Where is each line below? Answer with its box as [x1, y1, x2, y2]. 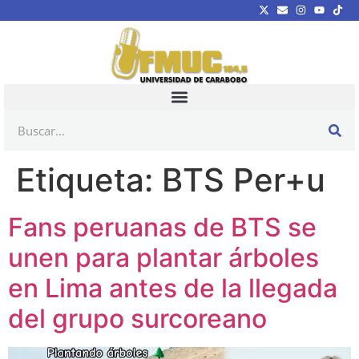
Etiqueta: [16, 159, 162, 200]
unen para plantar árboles [8, 241, 319, 273]
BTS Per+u [162, 159, 325, 200]
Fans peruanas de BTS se [8, 211, 317, 243]
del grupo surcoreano [8, 302, 267, 334]
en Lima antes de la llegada [8, 272, 337, 304]
